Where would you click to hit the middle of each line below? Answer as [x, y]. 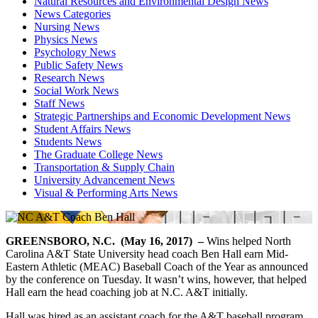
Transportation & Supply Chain [104, 167]
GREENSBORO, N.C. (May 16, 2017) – [106, 241]
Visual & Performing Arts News [106, 192]
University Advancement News [104, 180]
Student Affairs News [82, 128]
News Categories [72, 13]
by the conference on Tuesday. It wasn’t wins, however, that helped [156, 279]
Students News [68, 141]
